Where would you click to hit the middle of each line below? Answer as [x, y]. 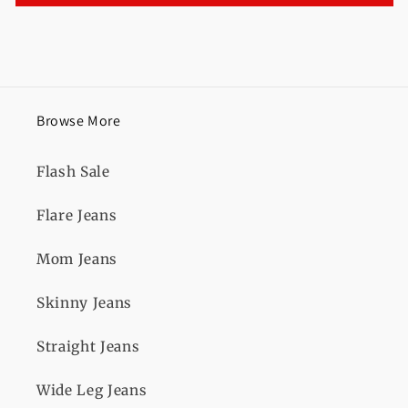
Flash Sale [73, 172]
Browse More [79, 121]
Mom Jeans [77, 260]
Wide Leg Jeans [92, 391]
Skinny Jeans [84, 303]
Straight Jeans [88, 347]
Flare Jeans [77, 216]
